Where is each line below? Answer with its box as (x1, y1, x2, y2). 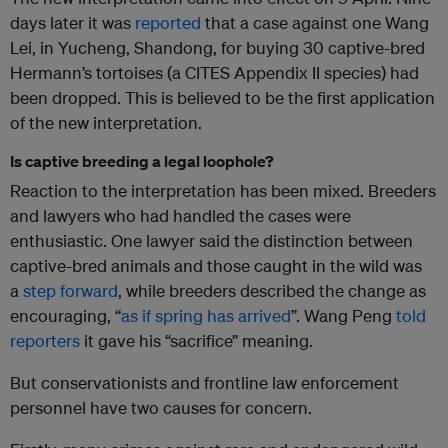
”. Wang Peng (291, 304, 396, 326)
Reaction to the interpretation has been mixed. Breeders (10, 179, 436, 201)
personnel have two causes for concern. (10, 396, 312, 418)
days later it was (10, 11, 135, 33)
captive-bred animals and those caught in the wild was (10, 254, 422, 276)
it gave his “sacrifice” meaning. (80, 329, 313, 351)
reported (135, 11, 201, 33)
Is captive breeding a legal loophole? (10, 150, 274, 171)
